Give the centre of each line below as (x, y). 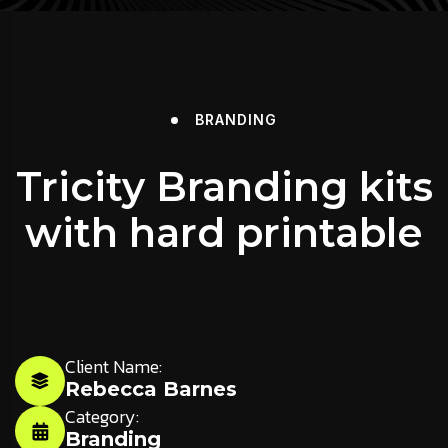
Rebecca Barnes (151, 389)
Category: (102, 417)
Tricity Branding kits (224, 187)
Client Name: (113, 367)
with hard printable (224, 233)
